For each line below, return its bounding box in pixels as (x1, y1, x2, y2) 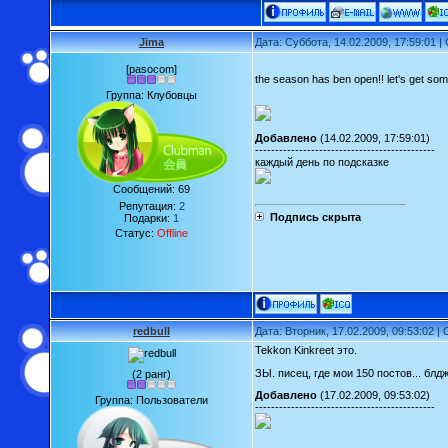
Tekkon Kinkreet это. (255, 344, 357, 356)
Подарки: (124, 212, 173, 224)
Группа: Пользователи (95, 394, 208, 406)
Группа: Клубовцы (106, 89, 197, 101)
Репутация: (118, 200, 179, 212)
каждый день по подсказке (255, 155, 389, 168)
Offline (157, 227, 188, 239)
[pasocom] (126, 63, 177, 75)
